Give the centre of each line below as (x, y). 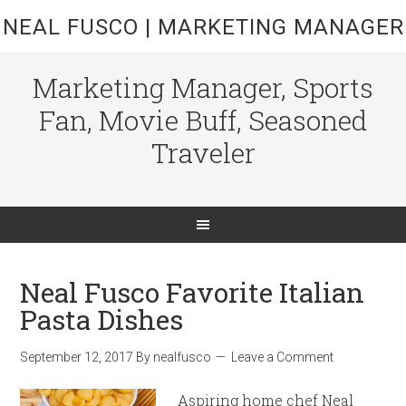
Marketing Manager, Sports (203, 87)
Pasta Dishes (102, 319)
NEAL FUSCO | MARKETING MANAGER (203, 27)
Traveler (203, 153)
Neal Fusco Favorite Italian (193, 292)
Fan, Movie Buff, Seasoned (203, 120)
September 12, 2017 (77, 357)
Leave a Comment (283, 357)
